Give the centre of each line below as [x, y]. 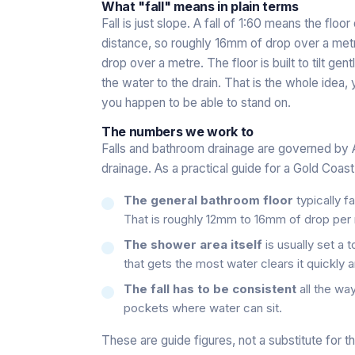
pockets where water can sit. [203, 307]
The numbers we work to [177, 131]
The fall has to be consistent [210, 288]
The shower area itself [193, 244]
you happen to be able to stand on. [196, 102]
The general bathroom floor [208, 200]
